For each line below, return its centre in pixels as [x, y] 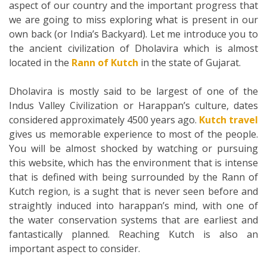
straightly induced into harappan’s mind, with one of [133, 206]
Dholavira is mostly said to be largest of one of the [133, 91]
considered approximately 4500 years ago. [104, 120]
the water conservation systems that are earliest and [133, 220]
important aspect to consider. [76, 249]
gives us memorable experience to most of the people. [133, 134]
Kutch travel [229, 120]
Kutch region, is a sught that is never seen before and [133, 192]
